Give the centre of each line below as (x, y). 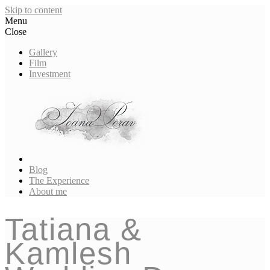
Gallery (43, 52)
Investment (50, 74)
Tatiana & (74, 230)
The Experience (59, 181)
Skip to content (33, 10)
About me (48, 191)
